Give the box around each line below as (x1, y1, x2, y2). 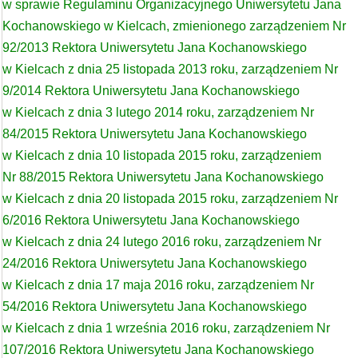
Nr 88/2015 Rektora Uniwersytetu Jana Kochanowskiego (2, 170, 324, 184)
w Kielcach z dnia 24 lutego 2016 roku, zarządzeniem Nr (2, 235, 321, 249)
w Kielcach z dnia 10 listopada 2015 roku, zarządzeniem (2, 149, 321, 162)
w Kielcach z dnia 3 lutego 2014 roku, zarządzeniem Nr (2, 105, 314, 119)
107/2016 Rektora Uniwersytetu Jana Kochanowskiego (2, 343, 314, 356)
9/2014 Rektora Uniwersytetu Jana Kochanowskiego (2, 84, 300, 97)
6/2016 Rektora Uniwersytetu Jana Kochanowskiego (2, 213, 300, 227)
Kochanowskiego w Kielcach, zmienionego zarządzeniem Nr (2, 19, 346, 33)
